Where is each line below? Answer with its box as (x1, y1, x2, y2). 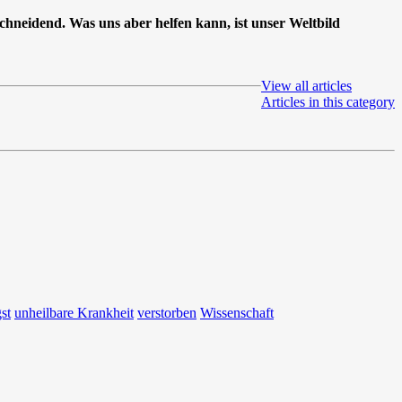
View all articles (261, 77, 352, 93)
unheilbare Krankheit (14, 305, 134, 321)
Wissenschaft (200, 305, 274, 321)
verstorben (137, 305, 197, 321)
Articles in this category (261, 93, 395, 109)
